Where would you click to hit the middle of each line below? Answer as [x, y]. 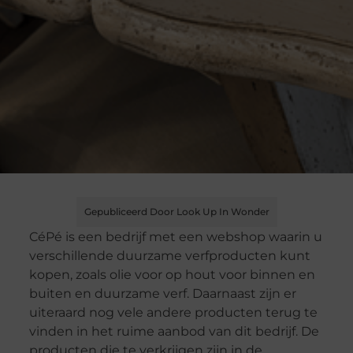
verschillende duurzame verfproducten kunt [169, 256]
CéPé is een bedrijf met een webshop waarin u [175, 237]
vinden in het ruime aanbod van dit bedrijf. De [174, 332]
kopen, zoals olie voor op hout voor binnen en [172, 275]
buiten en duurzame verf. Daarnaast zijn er [162, 294]
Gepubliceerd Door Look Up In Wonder [176, 212]
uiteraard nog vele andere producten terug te [173, 313]
